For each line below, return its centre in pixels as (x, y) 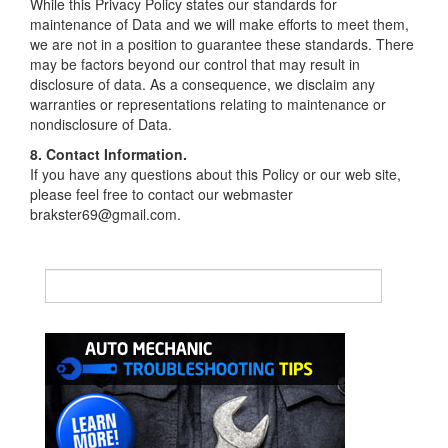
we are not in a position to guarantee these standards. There (222, 43)
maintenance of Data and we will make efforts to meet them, (219, 23)
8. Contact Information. (108, 153)
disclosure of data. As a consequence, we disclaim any (202, 83)
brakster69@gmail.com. (105, 213)
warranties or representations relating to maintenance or (208, 103)
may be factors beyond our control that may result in (195, 63)
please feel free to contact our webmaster (161, 193)
